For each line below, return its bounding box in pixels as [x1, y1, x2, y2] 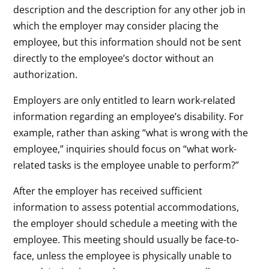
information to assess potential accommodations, [13, 200, 240, 214]
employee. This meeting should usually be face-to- [13, 232, 240, 246]
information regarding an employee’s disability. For [13, 109, 244, 123]
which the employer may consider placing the [13, 19, 219, 32]
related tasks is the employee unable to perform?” [13, 158, 240, 172]
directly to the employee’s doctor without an [13, 51, 214, 65]
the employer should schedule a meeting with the [13, 216, 238, 230]
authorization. [13, 67, 78, 81]
